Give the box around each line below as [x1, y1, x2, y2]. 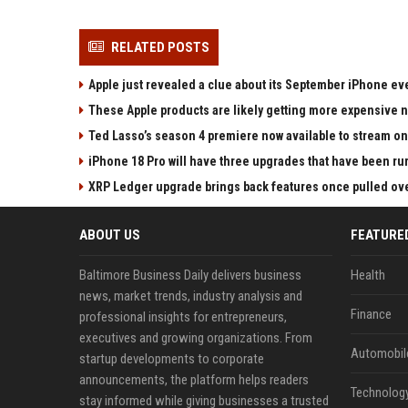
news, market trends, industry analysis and [79, 287, 302, 304]
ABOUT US [79, 226, 140, 243]
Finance [350, 305, 392, 322]
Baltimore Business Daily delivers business [79, 266, 301, 283]
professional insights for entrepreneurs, [79, 308, 287, 325]
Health [350, 266, 385, 283]
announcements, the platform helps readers [79, 371, 309, 388]
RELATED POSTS [111, 38, 209, 56]
